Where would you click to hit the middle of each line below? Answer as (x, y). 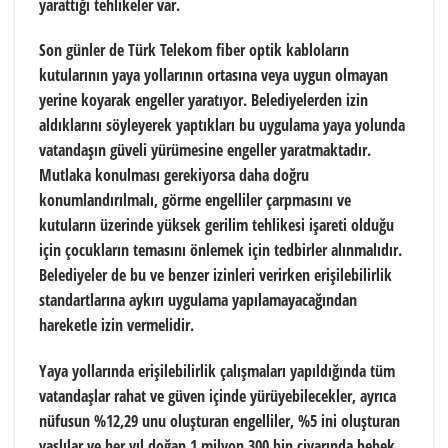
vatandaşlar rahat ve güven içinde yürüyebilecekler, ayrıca (217, 396)
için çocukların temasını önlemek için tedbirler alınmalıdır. (220, 250)
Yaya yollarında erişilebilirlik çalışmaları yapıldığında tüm (217, 371)
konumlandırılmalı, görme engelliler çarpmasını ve (195, 200)
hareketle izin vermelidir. (116, 325)
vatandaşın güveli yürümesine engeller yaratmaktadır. (205, 150)
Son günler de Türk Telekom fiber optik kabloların (194, 50)
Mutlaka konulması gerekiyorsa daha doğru (174, 175)
